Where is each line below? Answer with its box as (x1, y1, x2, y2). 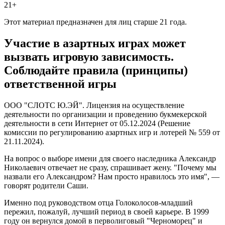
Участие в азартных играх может (4, 37, 186, 50)
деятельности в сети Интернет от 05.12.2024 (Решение (4, 119, 190, 128)
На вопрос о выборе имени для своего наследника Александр (4, 154, 216, 163)
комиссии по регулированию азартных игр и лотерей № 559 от (4, 128, 220, 137)
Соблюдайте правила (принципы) (4, 64, 188, 77)
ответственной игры (4, 77, 117, 91)
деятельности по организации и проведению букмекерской (4, 110, 207, 119)
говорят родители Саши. (4, 181, 88, 190)
